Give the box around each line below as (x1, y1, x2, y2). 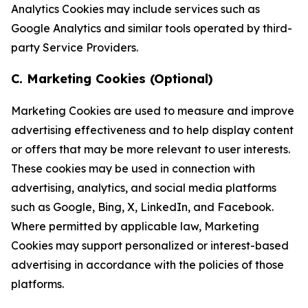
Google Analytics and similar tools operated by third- (11, 21, 292, 35)
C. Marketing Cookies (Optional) (11, 71, 213, 87)
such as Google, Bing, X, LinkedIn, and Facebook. (11, 200, 274, 214)
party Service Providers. (11, 41, 138, 54)
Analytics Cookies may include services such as (11, 2, 260, 16)
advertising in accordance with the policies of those (11, 258, 284, 272)
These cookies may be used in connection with (11, 162, 255, 175)
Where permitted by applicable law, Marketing (11, 219, 259, 233)
